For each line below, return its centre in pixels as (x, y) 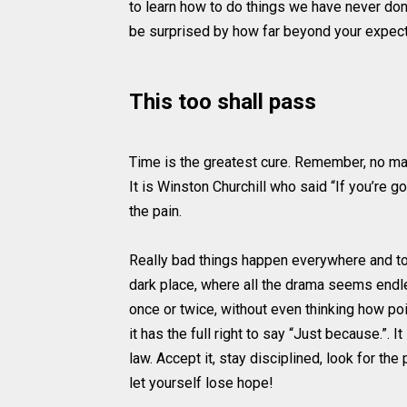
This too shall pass (223, 102)
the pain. (155, 212)
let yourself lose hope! (201, 383)
